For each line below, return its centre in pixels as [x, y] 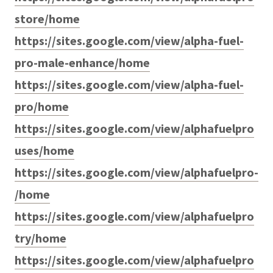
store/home [47, 18]
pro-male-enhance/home [82, 62]
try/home [41, 238]
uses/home [44, 150]
